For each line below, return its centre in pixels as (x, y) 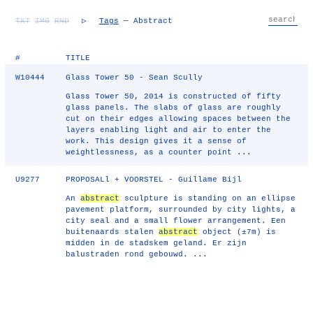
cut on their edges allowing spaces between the (179, 119)
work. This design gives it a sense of (156, 141)
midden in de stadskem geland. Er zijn (156, 243)
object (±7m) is (237, 232)
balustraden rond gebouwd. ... (137, 254)
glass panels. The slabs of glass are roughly (174, 108)
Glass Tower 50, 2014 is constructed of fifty (174, 96)
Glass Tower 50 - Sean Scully (134, 78)
